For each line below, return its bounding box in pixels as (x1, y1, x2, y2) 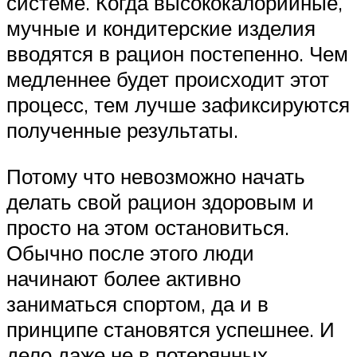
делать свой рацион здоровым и (6, 188, 314, 214)
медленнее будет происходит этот (6, 66, 329, 92)
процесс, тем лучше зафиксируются (6, 92, 350, 118)
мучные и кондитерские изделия (6, 15, 316, 41)
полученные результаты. (6, 117, 238, 143)
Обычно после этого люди (6, 239, 254, 265)
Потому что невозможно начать (6, 163, 305, 189)
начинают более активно (6, 265, 241, 291)
